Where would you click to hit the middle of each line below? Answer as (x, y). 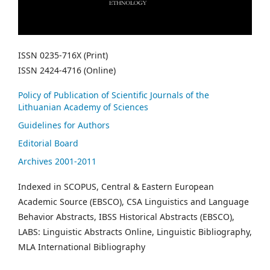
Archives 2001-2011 (57, 161)
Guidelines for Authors (64, 125)
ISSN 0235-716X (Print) (63, 55)
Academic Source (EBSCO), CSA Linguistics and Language (133, 202)
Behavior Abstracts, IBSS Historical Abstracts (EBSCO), (126, 217)
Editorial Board (48, 143)
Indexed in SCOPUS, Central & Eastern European (116, 187)
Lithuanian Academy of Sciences (83, 107)
